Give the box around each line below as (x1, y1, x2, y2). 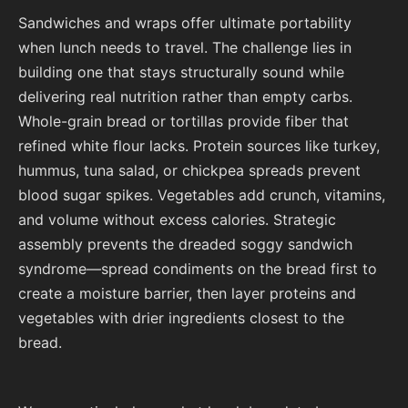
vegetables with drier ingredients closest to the (18, 308, 344, 327)
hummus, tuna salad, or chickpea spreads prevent (18, 160, 361, 179)
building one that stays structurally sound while (18, 62, 344, 81)
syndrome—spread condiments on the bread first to (18, 259, 377, 278)
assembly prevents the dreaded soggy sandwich (18, 234, 352, 253)
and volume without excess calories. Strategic (18, 209, 336, 229)
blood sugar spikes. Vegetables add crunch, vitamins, (18, 185, 385, 204)
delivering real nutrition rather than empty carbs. (18, 87, 352, 106)
